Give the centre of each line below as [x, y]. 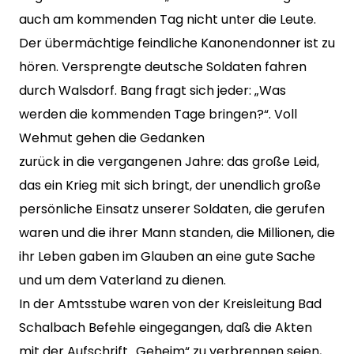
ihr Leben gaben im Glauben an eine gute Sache [167, 256]
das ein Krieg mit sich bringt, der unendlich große [170, 185]
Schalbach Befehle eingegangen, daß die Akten [166, 328]
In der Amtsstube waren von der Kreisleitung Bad [170, 304]
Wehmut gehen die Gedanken [112, 138]
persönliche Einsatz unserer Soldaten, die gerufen [172, 209]
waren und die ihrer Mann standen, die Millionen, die [177, 233]
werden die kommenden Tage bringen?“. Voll [158, 114]
